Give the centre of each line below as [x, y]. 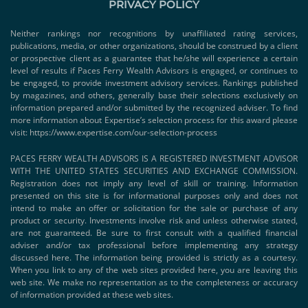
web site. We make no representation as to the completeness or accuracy [154, 283]
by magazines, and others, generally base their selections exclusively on [154, 96]
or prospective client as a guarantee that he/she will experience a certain [154, 58]
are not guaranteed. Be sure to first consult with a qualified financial [154, 233]
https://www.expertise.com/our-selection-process [123, 133]
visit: [20, 133]
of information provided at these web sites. [93, 295]
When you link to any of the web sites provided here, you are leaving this [154, 270]
